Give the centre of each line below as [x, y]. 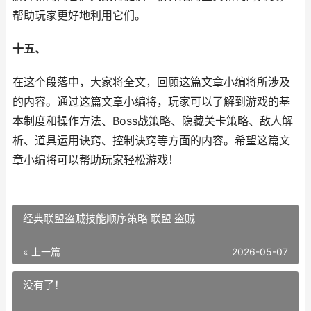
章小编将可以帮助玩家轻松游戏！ [96, 160]
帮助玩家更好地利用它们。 [79, 16]
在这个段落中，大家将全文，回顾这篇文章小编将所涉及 [151, 82]
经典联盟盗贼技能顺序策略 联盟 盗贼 [109, 218]
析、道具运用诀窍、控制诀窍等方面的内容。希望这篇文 [151, 141]
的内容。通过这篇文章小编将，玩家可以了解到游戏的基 [151, 102]
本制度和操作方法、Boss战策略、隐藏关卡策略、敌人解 [153, 121]
